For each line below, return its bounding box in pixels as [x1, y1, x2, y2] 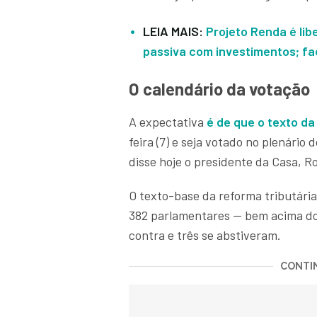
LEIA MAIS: [143, 23, 206, 40]
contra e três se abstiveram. [129, 227, 281, 243]
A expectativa [129, 114, 207, 130]
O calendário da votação [129, 79, 310, 100]
